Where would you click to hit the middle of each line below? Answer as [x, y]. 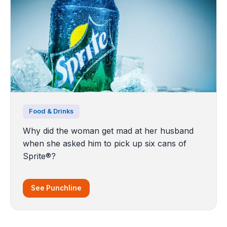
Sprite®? [39, 156]
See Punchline [56, 188]
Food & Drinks [51, 111]
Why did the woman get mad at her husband [108, 131]
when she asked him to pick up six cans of [105, 144]
